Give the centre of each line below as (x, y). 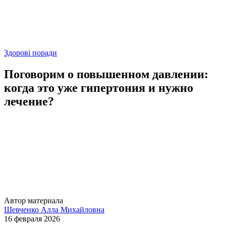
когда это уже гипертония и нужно (99, 88)
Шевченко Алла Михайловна (54, 209)
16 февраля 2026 (32, 218)
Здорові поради (31, 53)
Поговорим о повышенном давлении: (106, 74)
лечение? (29, 101)
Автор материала (34, 200)
